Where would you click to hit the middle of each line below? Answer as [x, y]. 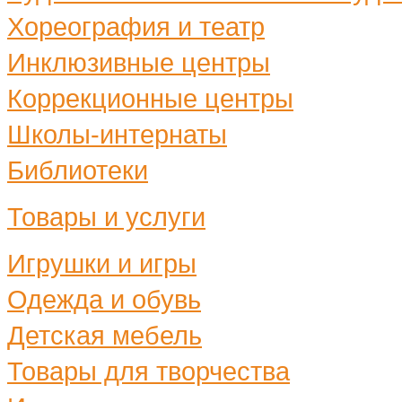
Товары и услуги [106, 216]
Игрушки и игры [102, 263]
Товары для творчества [149, 371]
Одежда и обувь [104, 299]
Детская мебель [105, 335]
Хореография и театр [136, 26]
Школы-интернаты [117, 134]
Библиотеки [78, 170]
